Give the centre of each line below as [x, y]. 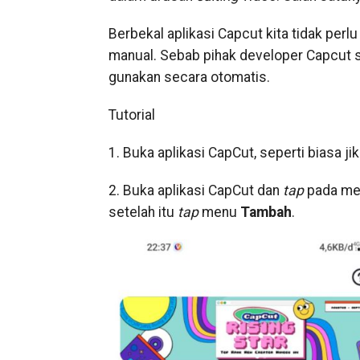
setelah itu [143, 212]
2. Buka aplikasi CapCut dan [195, 190]
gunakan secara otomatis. [189, 77]
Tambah [266, 212]
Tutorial [131, 115]
